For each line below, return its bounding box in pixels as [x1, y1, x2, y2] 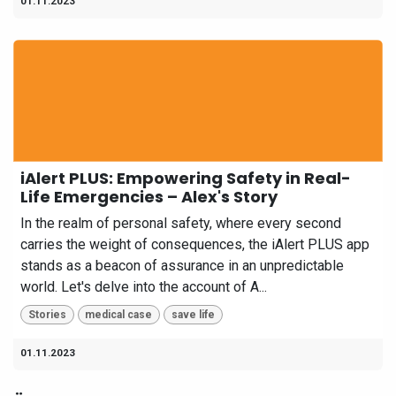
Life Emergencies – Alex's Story [20, 185, 278, 208]
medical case [85, 308, 153, 321]
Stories [27, 308, 66, 321]
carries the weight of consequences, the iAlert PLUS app [20, 235, 369, 253]
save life [171, 308, 215, 321]
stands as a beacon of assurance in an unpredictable [20, 256, 344, 274]
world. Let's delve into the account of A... [20, 278, 267, 295]
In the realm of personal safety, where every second [20, 214, 341, 232]
